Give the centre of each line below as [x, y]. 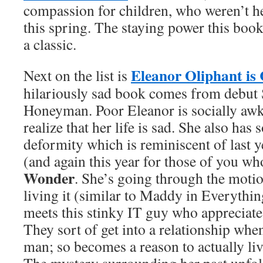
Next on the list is [77, 75]
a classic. [50, 44]
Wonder [49, 178]
